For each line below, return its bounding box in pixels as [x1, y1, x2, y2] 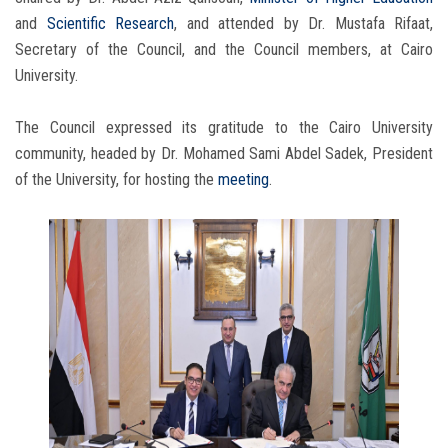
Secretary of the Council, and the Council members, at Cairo [15, 40, 433, 60]
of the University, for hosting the [15, 170, 218, 190]
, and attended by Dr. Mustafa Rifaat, [174, 14, 433, 34]
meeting [218, 170, 269, 190]
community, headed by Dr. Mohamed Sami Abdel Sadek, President [15, 144, 433, 164]
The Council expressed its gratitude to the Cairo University [15, 118, 433, 138]
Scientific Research [46, 14, 174, 34]
